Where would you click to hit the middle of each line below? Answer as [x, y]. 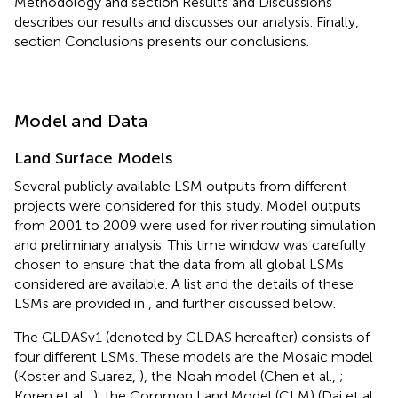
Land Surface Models [93, 158]
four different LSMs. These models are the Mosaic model [194, 356]
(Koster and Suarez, [77, 376]
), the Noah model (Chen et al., [239, 376]
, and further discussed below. [242, 303]
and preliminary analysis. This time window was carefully [190, 244]
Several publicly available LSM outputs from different [181, 186]
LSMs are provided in [81, 303]
